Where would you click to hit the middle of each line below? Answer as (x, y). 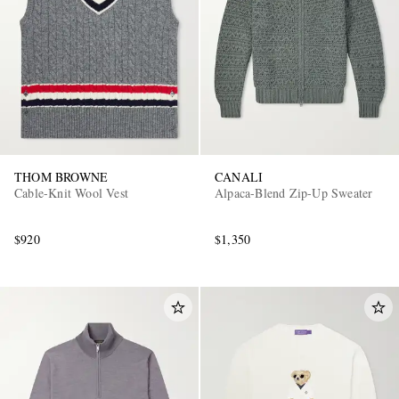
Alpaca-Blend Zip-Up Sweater (294, 192)
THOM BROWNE (61, 176)
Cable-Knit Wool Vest (71, 192)
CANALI (239, 176)
